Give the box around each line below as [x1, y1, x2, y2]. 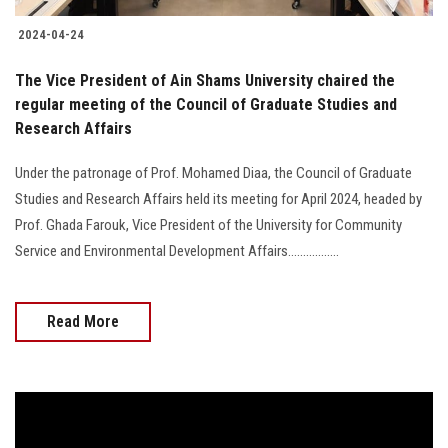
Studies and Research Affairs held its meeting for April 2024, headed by [15, 189, 422, 208]
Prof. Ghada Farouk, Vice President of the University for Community [15, 215, 402, 234]
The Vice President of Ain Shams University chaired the [15, 70, 395, 90]
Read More [47, 311, 119, 331]
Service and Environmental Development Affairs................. [15, 241, 339, 260]
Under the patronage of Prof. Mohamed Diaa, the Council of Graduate [15, 163, 412, 182]
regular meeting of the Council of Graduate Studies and [15, 94, 397, 114]
